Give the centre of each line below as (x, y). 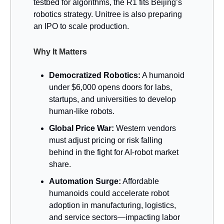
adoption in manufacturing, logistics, (112, 205)
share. (60, 164)
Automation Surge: (85, 181)
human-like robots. (82, 111)
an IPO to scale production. (81, 26)
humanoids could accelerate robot (109, 193)
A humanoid (162, 75)
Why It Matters (60, 51)
